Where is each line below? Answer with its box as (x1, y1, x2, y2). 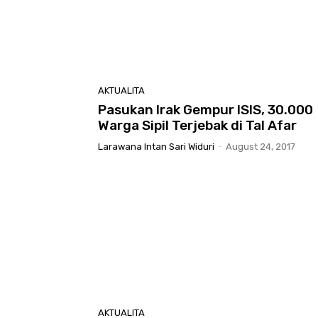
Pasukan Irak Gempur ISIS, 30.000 (98, 102, 313, 119)
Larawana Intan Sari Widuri (98, 141, 214, 153)
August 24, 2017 (226, 141, 295, 153)
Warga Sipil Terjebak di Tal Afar (98, 117, 297, 134)
